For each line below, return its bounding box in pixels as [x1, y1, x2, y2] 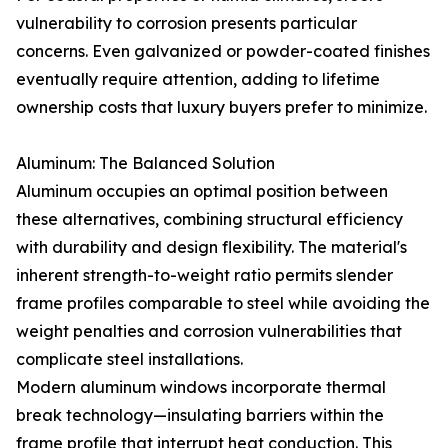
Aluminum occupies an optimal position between [16, 181, 388, 201]
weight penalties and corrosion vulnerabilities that [16, 321, 402, 341]
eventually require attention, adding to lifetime [16, 69, 380, 89]
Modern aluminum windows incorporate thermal [16, 377, 386, 397]
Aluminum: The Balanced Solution [16, 153, 275, 173]
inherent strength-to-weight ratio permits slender [16, 265, 393, 285]
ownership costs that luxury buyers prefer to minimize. [16, 97, 427, 117]
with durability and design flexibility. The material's [16, 237, 407, 257]
